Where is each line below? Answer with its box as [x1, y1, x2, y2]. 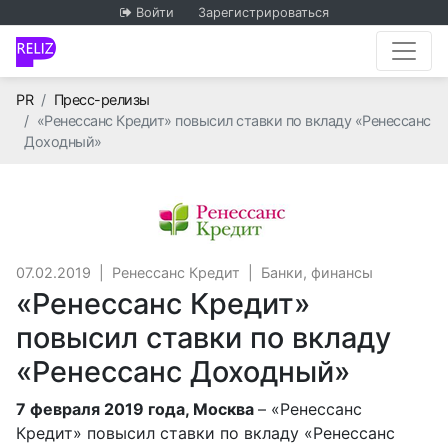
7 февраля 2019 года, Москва [16, 399, 258, 419]
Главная [32, 90, 85, 107]
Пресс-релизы [53, 91, 150, 108]
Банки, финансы [261, 264, 373, 281]
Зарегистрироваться [197, 5, 329, 20]
